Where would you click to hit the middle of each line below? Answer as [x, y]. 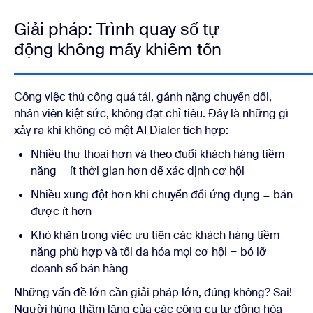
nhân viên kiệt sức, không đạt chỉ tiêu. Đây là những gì [151, 113]
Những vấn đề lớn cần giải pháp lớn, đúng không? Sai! [153, 292]
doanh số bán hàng [80, 268]
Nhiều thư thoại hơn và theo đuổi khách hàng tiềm [158, 154]
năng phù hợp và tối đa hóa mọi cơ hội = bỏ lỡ [149, 252]
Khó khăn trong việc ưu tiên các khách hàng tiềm [155, 235]
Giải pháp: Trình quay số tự [117, 29]
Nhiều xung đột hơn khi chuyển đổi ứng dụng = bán [162, 194]
